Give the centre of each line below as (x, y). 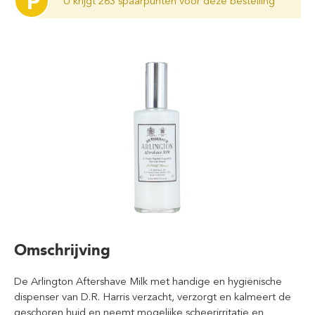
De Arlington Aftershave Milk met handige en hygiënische (148, 281)
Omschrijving (62, 250)
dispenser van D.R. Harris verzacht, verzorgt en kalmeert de (153, 296)
